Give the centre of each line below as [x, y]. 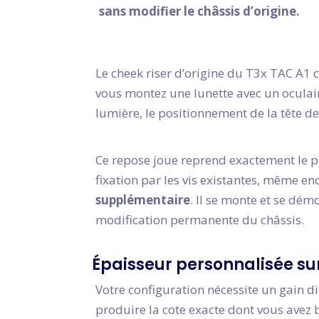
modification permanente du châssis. [200, 220]
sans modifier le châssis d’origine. [199, 11]
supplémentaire [143, 200]
